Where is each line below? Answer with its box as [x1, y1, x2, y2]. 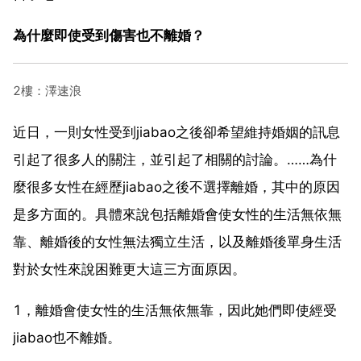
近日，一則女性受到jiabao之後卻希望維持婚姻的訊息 [13, 123, 340, 140]
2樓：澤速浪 [13, 82, 81, 98]
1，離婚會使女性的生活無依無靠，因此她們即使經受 [13, 301, 337, 318]
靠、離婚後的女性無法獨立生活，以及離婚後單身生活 [13, 233, 342, 250]
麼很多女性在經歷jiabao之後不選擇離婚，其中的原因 [13, 178, 340, 195]
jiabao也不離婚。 [13, 329, 121, 346]
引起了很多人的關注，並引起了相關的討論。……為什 [13, 151, 337, 168]
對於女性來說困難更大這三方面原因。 [13, 260, 246, 277]
